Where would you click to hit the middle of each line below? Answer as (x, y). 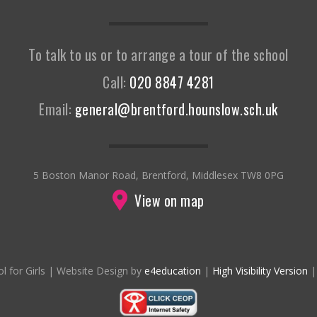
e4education (172, 271)
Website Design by (99, 271)
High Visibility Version (260, 271)
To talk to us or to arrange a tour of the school (158, 54)
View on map (169, 200)
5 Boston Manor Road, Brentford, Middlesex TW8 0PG (158, 175)
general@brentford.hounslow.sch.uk (176, 110)
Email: (57, 110)
